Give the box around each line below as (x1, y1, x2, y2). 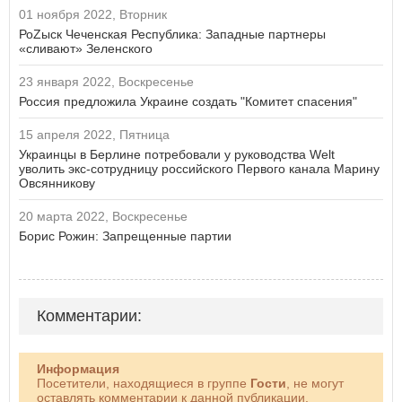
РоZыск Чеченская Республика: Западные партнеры (19, 27, 326, 42)
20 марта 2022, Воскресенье (19, 209, 188, 224)
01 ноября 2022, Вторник (19, 7, 167, 22)
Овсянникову (19, 176, 95, 191)
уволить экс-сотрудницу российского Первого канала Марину (19, 162, 380, 177)
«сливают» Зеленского (19, 41, 153, 57)
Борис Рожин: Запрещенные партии (19, 229, 232, 244)
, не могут (286, 376, 344, 391)
